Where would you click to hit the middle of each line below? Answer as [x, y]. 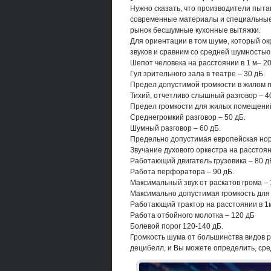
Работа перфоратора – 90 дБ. [182, 171]
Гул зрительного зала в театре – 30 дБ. [197, 73]
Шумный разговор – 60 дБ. [175, 128]
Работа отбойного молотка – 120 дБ [192, 215]
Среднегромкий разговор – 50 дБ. [188, 117]
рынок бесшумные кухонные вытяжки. [195, 30]
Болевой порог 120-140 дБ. [176, 226]
